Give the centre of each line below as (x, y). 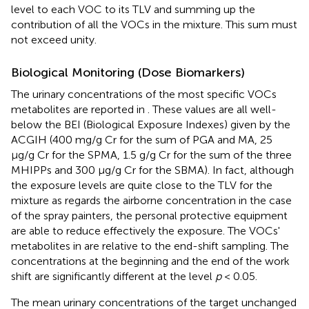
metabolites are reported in (79, 110)
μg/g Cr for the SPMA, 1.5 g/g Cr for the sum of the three (151, 155)
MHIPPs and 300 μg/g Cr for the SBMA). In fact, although (152, 170)
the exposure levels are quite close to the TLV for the (142, 186)
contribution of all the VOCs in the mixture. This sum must (154, 25)
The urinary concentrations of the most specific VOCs (144, 94)
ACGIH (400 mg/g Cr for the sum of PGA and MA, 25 (142, 140)
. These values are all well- (212, 110)
